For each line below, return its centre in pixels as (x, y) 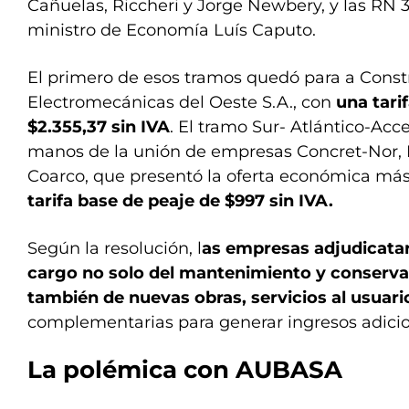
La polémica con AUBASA (185, 370)
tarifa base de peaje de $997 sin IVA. (180, 201)
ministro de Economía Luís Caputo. (172, 30)
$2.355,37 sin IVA (99, 127)
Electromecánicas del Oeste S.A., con (182, 102)
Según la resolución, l (115, 248)
